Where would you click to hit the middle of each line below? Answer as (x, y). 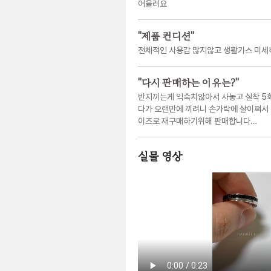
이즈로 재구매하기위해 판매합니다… (198, 121)
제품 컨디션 (166, 37)
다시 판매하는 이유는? (188, 83)
